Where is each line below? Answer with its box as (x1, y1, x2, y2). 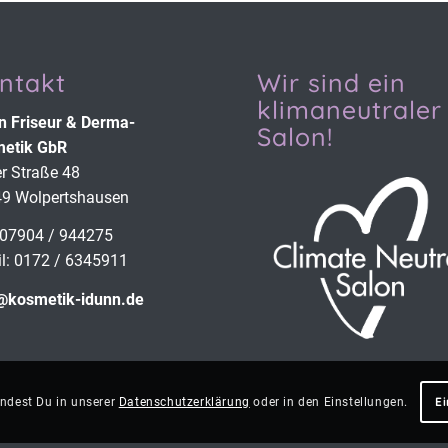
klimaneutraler (257, 94, 442, 126)
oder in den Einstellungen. (249, 394, 408, 409)
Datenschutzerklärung (118, 394, 250, 409)
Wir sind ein (257, 67, 406, 99)
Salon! (257, 121, 333, 153)
